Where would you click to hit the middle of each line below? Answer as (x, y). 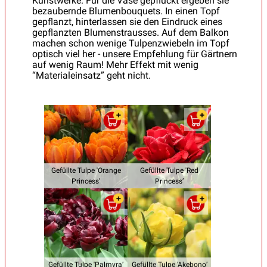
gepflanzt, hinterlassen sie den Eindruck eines (127, 21)
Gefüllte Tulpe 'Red (169, 170)
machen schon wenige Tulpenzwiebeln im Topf (131, 43)
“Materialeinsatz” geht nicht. (91, 75)
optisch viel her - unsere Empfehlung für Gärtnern (135, 54)
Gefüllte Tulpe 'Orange (86, 170)
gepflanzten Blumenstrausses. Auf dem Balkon (131, 32)
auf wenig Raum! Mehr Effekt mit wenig (115, 64)
